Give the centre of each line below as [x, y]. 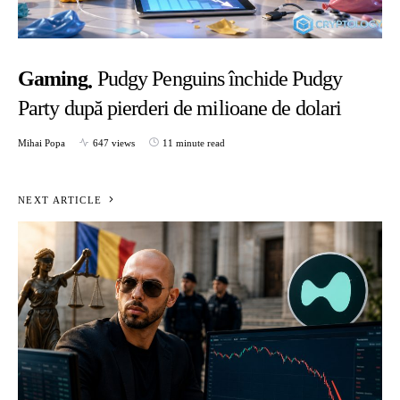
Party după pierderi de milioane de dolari [180, 108]
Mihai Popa [42, 142]
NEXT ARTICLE [60, 200]
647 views [114, 142]
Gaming [53, 79]
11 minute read [194, 142]
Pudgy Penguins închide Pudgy [220, 79]
